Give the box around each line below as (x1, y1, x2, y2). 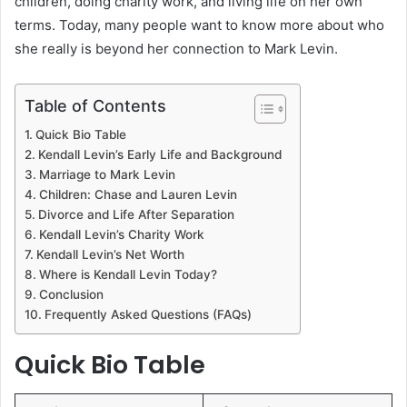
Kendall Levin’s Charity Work (38, 226, 204, 242)
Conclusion (38, 286, 104, 302)
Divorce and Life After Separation (37, 206, 234, 222)
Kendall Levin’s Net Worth (35, 246, 184, 262)
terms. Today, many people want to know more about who (15, 15, 384, 34)
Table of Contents (25, 95, 166, 115)
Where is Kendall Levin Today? (38, 266, 217, 282)
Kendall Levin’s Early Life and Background (37, 146, 282, 162)
